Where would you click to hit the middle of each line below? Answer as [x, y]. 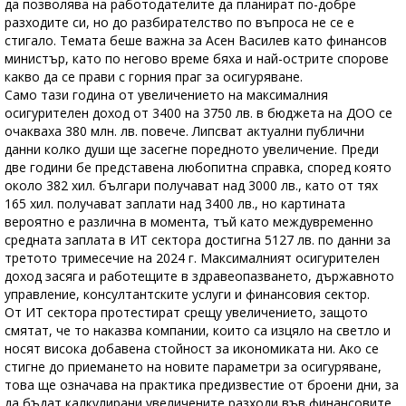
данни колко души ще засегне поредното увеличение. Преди [192, 149]
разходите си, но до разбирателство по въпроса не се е [179, 22]
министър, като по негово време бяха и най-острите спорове [197, 58]
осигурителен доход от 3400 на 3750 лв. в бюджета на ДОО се [198, 112]
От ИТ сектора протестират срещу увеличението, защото [186, 312]
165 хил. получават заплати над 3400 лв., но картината [175, 203]
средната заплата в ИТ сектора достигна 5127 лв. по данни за [198, 239]
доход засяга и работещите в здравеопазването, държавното [199, 275]
